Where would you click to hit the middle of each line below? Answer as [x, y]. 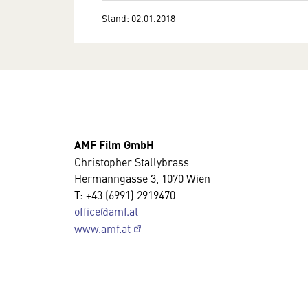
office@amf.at [106, 211]
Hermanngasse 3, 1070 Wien [142, 178]
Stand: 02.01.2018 [139, 18]
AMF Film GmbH [114, 145]
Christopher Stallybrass [132, 162]
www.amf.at [102, 228]
